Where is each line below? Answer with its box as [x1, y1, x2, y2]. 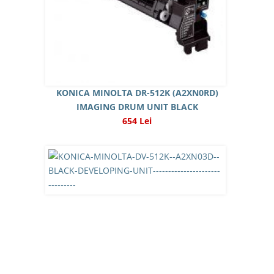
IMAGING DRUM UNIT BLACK [76, 101, 198, 113]
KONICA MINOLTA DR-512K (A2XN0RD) [56, 87, 218, 98]
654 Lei [122, 115, 152, 127]
